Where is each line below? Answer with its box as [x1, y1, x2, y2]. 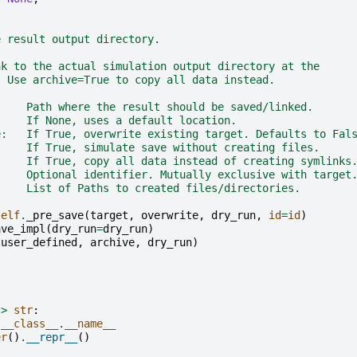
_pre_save [26, 209, 84, 222]
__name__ [65, 317, 116, 331]
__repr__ [26, 331, 77, 344]
